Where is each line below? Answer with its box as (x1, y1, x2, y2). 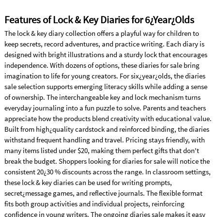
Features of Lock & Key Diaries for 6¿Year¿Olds (4, 14, 194, 27)
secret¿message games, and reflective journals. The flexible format (4, 188, 202, 198)
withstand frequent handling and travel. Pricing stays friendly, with (4, 135, 205, 145)
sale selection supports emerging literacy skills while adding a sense (4, 82, 207, 92)
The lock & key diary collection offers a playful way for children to (4, 29, 199, 38)
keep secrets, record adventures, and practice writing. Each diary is (4, 39, 204, 49)
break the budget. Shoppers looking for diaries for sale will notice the (4, 156, 210, 166)
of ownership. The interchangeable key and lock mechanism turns (4, 93, 201, 102)
